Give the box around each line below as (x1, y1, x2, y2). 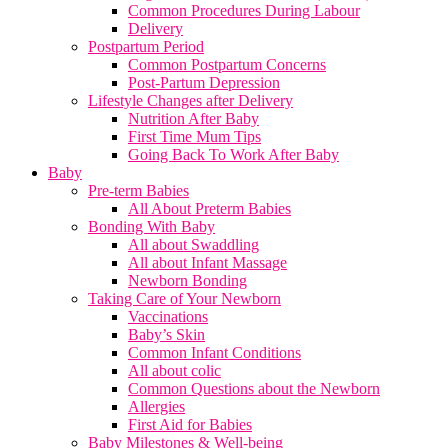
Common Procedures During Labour (128, 2, 360, 19)
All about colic (128, 362, 221, 379)
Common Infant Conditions (128, 344, 301, 361)
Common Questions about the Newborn (128, 380, 380, 397)
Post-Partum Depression (128, 74, 280, 91)
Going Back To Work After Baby (128, 146, 339, 163)
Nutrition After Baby (128, 110, 259, 127)
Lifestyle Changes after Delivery (88, 92, 293, 109)
